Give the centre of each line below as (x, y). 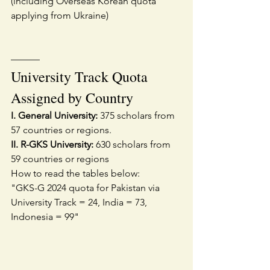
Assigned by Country (72, 98)
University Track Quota (81, 77)
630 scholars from (133, 145)
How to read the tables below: (75, 174)
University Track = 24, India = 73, (80, 202)
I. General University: (54, 116)
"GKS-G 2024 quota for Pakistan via (86, 188)
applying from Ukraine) (60, 16)
